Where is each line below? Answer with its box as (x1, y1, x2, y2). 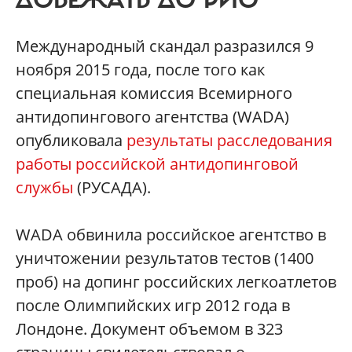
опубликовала (16, 130, 126, 152)
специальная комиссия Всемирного (16, 82, 292, 104)
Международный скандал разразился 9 (16, 35, 313, 57)
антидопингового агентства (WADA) (16, 106, 289, 128)
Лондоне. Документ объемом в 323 (16, 318, 283, 340)
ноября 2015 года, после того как (16, 59, 265, 81)
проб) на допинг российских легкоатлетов (16, 271, 336, 293)
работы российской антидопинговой (16, 153, 299, 175)
